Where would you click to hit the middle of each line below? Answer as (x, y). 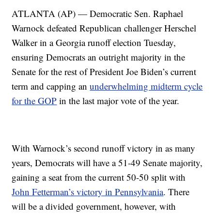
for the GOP (34, 100)
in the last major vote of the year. (118, 100)
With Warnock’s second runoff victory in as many (104, 148)
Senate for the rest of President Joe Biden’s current (104, 71)
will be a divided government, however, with (94, 206)
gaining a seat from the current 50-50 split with (99, 177)
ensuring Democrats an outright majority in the (99, 57)
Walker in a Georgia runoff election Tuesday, (94, 42)
